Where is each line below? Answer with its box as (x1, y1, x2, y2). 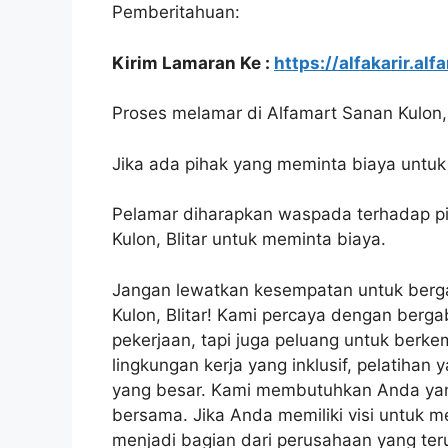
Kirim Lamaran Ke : (112, 52, 274, 73)
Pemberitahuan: (112, 2, 240, 22)
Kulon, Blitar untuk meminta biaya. (112, 229, 386, 249)
